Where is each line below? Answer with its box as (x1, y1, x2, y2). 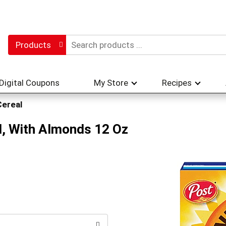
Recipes (162, 78, 192, 88)
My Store (94, 78, 128, 88)
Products (15, 40, 51, 50)
